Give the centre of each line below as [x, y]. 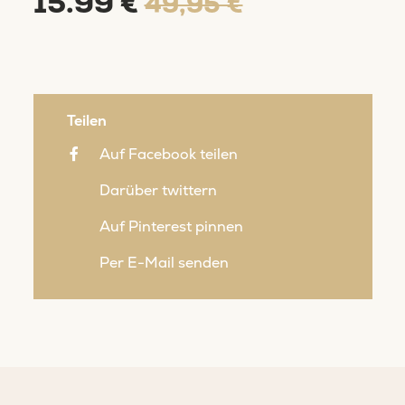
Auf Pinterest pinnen [171, 226]
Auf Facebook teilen [168, 154]
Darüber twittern [158, 190]
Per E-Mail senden [164, 262]
